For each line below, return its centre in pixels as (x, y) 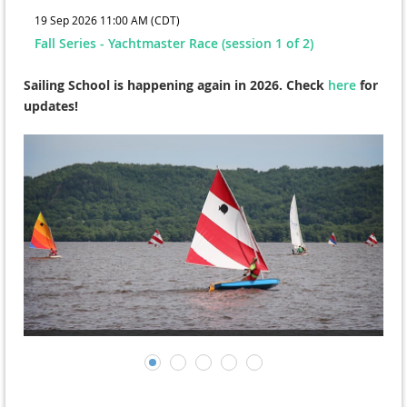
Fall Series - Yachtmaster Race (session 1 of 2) (174, 43)
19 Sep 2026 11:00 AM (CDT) (107, 20)
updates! (51, 106)
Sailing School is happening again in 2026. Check (176, 85)
